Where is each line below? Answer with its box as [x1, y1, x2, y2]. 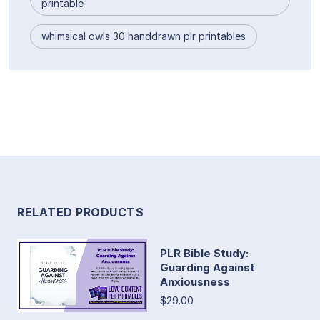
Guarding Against [160, 260, 255, 274]
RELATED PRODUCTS [17, 205, 144, 220]
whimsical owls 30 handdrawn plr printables [41, 30, 246, 43]
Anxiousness [160, 274, 230, 289]
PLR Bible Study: [160, 246, 249, 260]
